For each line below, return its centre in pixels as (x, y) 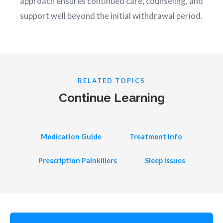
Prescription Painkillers (77, 161)
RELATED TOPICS (111, 81)
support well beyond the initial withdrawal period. (111, 16)
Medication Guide (71, 137)
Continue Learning (111, 98)
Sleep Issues (165, 161)
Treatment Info (156, 137)
